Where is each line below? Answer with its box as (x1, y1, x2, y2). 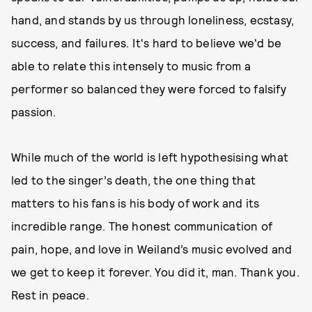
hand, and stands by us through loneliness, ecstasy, (11, 13, 295, 26)
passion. (11, 104, 56, 118)
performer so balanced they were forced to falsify (11, 81, 286, 95)
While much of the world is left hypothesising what (11, 150, 289, 164)
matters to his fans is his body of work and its (11, 196, 260, 210)
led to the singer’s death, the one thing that (11, 173, 256, 187)
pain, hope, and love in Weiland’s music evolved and (11, 242, 292, 256)
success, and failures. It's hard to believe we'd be (11, 36, 282, 49)
